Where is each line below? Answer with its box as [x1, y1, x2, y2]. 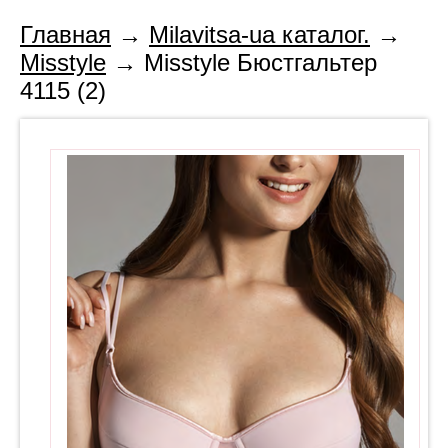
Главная [20, 21, 111, 48]
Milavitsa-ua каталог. [149, 21, 370, 48]
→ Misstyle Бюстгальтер [106, 49, 377, 76]
